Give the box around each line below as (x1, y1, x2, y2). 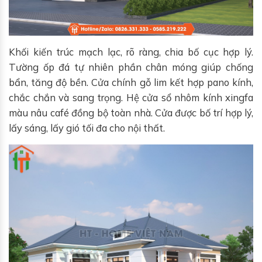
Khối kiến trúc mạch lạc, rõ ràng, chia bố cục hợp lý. (9, 46, 253, 58)
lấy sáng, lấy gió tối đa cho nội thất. (9, 122, 165, 134)
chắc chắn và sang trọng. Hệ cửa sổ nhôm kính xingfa (9, 91, 253, 104)
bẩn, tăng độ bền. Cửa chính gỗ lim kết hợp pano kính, (9, 76, 253, 88)
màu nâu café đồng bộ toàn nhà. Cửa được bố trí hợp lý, (9, 106, 253, 119)
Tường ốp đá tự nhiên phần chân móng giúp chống (9, 61, 253, 73)
